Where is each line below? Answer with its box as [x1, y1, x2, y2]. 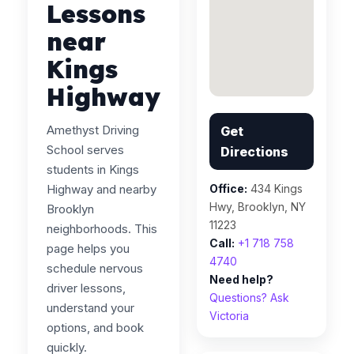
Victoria [209, 309, 250, 322]
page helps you [47, 241, 130, 256]
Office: [209, 182, 248, 195]
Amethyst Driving [47, 122, 139, 137]
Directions [220, 144, 289, 160]
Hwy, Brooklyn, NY [209, 200, 307, 213]
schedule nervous [47, 261, 143, 276]
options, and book [47, 320, 144, 335]
